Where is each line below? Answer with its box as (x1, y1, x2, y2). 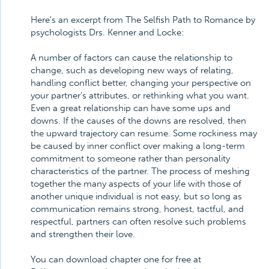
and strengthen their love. (31, 229, 135, 240)
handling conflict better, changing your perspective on (31, 77, 251, 88)
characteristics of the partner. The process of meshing (31, 166, 250, 177)
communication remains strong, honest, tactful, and (31, 204, 244, 214)
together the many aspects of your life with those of (31, 178, 241, 189)
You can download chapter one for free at (31, 254, 201, 265)
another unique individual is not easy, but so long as (31, 191, 242, 202)
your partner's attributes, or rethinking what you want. (31, 90, 249, 101)
